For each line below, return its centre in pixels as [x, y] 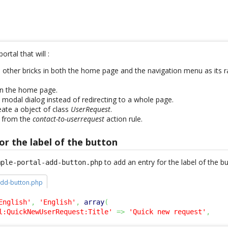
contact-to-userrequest [69, 119]
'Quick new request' [168, 211]
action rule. [124, 119]
